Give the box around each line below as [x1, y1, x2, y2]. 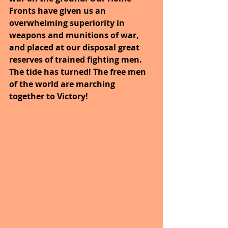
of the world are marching [9, 78, 117, 90]
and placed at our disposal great [9, 42, 141, 53]
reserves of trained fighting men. [9, 54, 144, 66]
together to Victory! [9, 91, 88, 102]
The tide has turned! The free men [9, 66, 148, 78]
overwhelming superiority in [9, 17, 127, 29]
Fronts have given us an [9, 5, 108, 17]
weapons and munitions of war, [9, 30, 141, 41]
